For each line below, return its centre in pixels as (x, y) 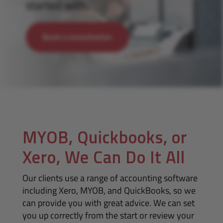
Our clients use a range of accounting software (110, 178)
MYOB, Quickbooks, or (105, 137)
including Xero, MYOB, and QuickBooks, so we (109, 190)
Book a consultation (77, 37)
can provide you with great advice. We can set (108, 203)
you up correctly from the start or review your (108, 215)
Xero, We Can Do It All (104, 157)
